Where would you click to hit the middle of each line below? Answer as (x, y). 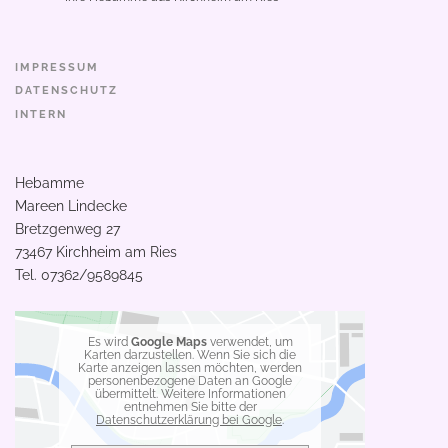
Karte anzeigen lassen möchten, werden (190, 367)
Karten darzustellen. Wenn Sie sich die (190, 354)
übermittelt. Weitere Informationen (190, 393)
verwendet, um (249, 341)
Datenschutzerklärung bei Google (189, 419)
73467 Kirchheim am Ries (96, 251)
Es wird (109, 341)
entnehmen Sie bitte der (190, 406)
